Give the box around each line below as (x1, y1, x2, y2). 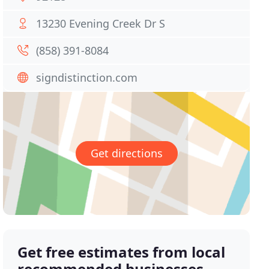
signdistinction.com (36, 70, 138, 85)
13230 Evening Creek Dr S (36, 16, 166, 31)
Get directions (90, 146, 163, 161)
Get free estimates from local (17, 242, 226, 262)
